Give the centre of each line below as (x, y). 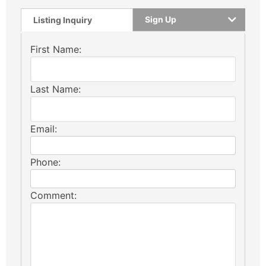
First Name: (56, 49)
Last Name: (56, 89)
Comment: (53, 195)
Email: (44, 129)
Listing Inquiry (63, 20)
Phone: (45, 162)
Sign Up (161, 19)
